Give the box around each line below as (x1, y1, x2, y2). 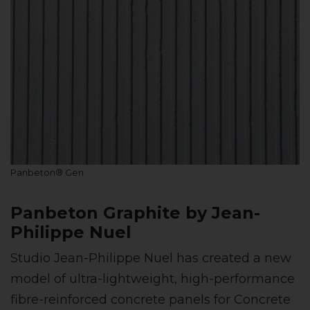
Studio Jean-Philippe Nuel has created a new (10, 250, 291, 266)
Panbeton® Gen (10, 167, 84, 179)
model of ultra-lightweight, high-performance (10, 271, 295, 287)
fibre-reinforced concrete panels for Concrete (10, 292, 291, 308)
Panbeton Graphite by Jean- (10, 203, 260, 224)
